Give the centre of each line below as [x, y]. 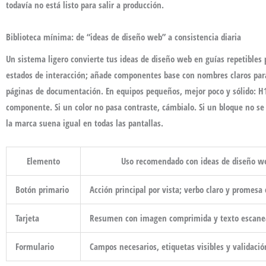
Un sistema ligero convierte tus [63, 59]
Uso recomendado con [161, 161]
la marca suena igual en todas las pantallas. [85, 123]
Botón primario [42, 190]
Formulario [35, 247]
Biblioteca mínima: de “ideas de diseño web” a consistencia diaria [123, 37]
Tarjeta [27, 218]
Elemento [43, 161]
